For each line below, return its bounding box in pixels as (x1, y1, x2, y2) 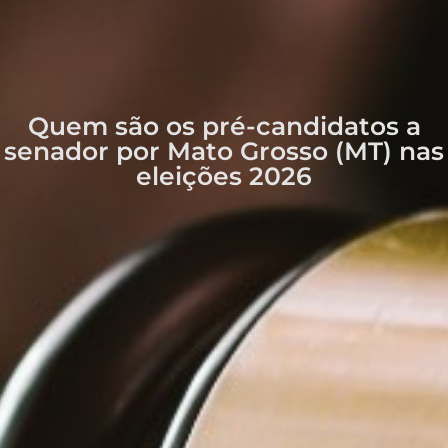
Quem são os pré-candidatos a (27, 110, 421, 141)
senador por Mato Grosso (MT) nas (4, 135, 444, 166)
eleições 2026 (136, 160, 312, 191)
